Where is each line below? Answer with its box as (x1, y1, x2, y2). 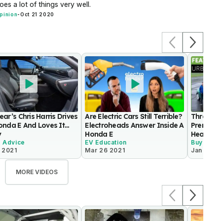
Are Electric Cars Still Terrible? (85, 111, 182, 121)
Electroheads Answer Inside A (85, 120, 184, 130)
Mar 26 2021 (85, 146, 125, 154)
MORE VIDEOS (15, 168, 58, 176)
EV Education (85, 138, 127, 146)
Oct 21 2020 (20, 11, 55, 18)
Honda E (85, 129, 113, 139)
